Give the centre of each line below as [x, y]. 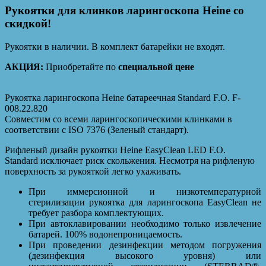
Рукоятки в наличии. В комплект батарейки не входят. [115, 46]
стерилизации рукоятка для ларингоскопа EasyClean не [145, 202]
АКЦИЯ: [24, 66]
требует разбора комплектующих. [96, 213]
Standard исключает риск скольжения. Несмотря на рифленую [130, 160]
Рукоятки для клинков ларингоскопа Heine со [124, 10]
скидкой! [28, 23]
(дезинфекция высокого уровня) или [145, 255]
